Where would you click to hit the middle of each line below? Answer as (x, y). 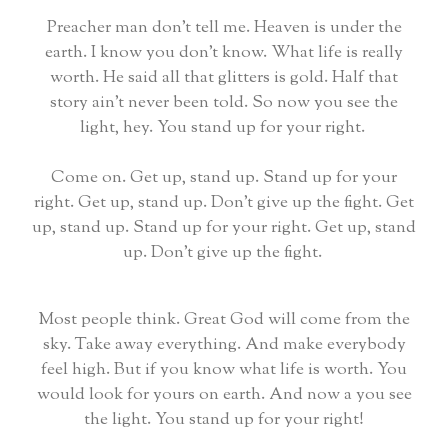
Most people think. (111, 320)
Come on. (90, 178)
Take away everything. (159, 345)
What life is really (337, 53)
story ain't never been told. (151, 103)
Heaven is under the (327, 28)
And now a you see (340, 395)
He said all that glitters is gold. (217, 78)
